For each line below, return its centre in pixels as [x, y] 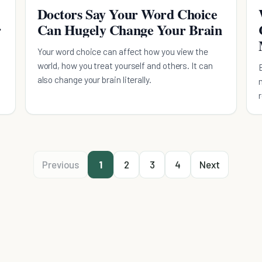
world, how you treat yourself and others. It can [125, 65]
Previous [61, 164]
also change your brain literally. [94, 79]
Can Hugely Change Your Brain [130, 29]
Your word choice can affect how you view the [123, 51]
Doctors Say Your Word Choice [127, 13]
